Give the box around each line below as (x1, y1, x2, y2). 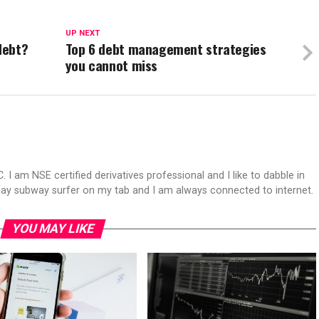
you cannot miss (65, 55, 158, 75)
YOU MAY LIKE (9, 221, 96, 236)
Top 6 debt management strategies (65, 38, 266, 59)
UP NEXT (65, 28, 100, 38)
